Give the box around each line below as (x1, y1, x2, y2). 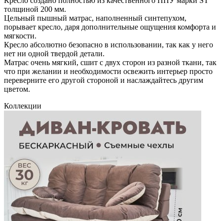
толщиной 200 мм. (4, 4, 66, 13)
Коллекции (4, 101, 41, 110)
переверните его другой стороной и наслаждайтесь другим (4, 75, 203, 84)
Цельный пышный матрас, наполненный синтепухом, (4, 13, 186, 22)
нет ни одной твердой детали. (4, 49, 105, 58)
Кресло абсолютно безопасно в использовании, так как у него (4, 40, 213, 49)
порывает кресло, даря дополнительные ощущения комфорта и (4, 22, 216, 31)
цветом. (4, 84, 30, 93)
